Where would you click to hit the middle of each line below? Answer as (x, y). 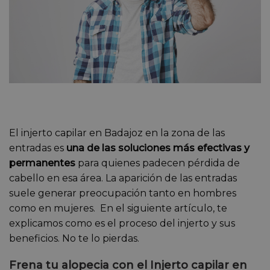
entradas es (38, 148)
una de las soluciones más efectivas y (158, 148)
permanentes (42, 163)
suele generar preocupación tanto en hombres (123, 193)
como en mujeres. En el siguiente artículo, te (118, 209)
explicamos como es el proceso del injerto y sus (122, 224)
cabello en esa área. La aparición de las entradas (123, 178)
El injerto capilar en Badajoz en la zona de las (117, 133)
